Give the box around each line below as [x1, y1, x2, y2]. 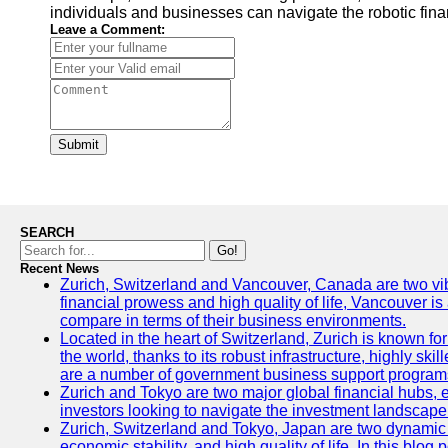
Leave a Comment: [50, 22, 165, 37]
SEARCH [20, 225, 74, 240]
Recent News [20, 261, 99, 276]
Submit [58, 137, 99, 152]
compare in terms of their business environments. [60, 312, 406, 329]
